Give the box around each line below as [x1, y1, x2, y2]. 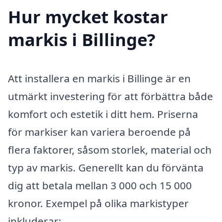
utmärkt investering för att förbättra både [8, 89, 213, 103]
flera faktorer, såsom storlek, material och [8, 142, 212, 157]
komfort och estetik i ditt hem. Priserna [8, 107, 198, 121]
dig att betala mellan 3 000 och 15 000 [8, 178, 192, 192]
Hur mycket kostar [8, 4, 168, 28]
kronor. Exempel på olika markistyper [8, 196, 189, 210]
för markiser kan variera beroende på [8, 124, 191, 139]
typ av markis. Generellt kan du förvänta [8, 160, 204, 174]
